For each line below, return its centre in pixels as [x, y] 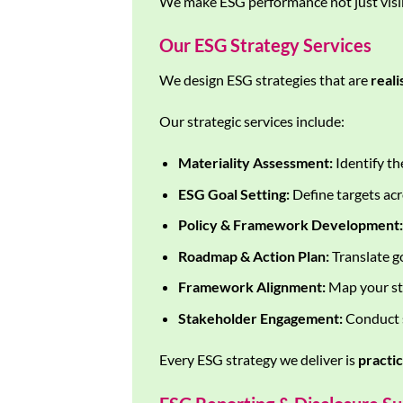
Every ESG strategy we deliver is [259, 359]
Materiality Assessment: [255, 163]
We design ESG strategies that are [265, 80]
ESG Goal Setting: [233, 193]
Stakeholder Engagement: [260, 318]
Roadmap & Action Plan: [253, 255]
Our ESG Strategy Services [265, 45]
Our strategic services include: [252, 121]
